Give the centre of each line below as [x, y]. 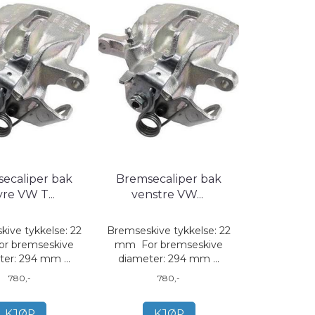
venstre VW [165, 194]
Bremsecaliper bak [169, 179]
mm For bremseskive [169, 245]
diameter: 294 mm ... [169, 259]
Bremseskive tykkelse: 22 [169, 231]
